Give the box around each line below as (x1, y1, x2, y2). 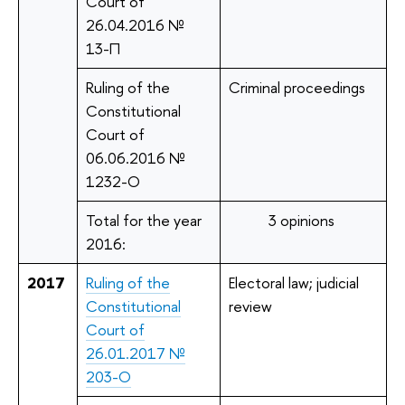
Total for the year (85, 209, 202, 231)
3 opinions (268, 209, 334, 231)
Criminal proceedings (228, 76, 365, 98)
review (228, 295, 272, 316)
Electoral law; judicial (228, 271, 359, 293)
